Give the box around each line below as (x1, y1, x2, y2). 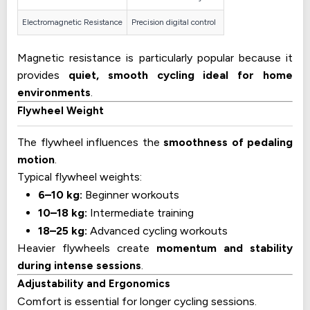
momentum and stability (156, 241, 293, 255)
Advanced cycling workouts (87, 224, 228, 238)
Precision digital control (131, 17, 216, 28)
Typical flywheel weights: (17, 170, 142, 184)
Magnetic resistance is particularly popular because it (17, 51, 293, 65)
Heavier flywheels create (17, 241, 156, 255)
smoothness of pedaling (163, 136, 293, 149)
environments (17, 86, 91, 100)
